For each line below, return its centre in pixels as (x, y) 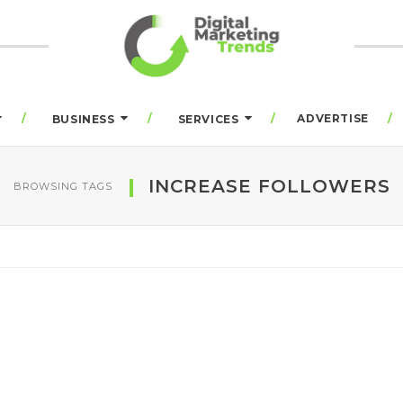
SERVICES (208, 119)
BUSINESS (83, 119)
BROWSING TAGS (63, 186)
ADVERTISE (333, 118)
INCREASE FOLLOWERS (269, 186)
